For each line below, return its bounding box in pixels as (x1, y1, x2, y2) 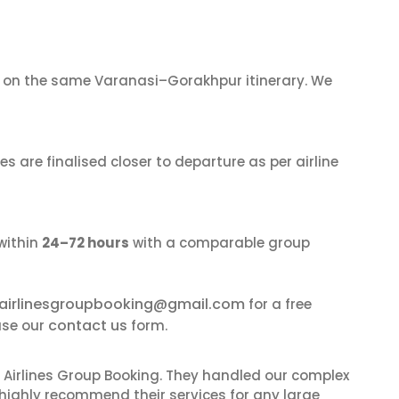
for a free (245, 295, 312, 313)
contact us (48, 315, 127, 336)
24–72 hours (42, 233, 129, 252)
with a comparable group (129, 233, 310, 252)
